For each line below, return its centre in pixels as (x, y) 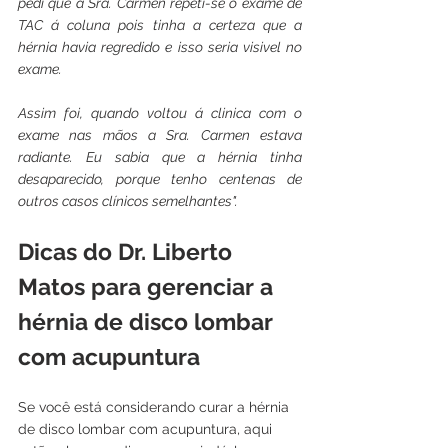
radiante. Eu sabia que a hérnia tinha (160, 156)
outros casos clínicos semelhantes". (131, 200)
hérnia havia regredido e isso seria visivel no (160, 46)
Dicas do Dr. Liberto (128, 251)
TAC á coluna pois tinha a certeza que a (160, 24)
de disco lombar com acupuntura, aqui (147, 428)
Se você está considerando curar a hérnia (155, 406)
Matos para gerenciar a (148, 286)
